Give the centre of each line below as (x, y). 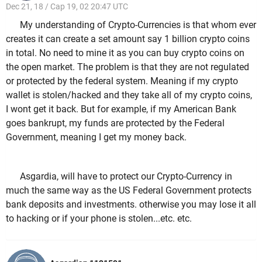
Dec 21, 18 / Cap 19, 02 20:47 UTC (67, 7)
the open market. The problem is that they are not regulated (127, 67)
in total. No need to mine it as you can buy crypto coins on (125, 53)
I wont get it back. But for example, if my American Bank (121, 109)
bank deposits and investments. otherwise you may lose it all (131, 204)
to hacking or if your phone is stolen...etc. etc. (100, 218)
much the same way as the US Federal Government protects (129, 190)
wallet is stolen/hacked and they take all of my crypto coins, (129, 95)
